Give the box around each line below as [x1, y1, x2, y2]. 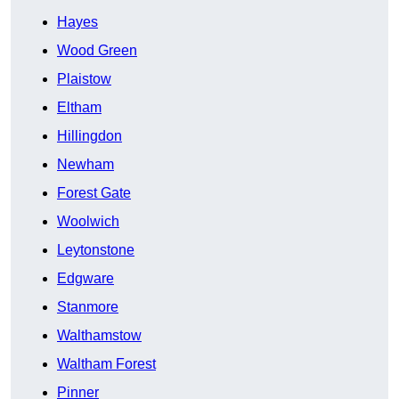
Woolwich [57, 214, 119, 230]
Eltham [57, 100, 102, 116]
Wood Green [57, 43, 137, 59]
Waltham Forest [57, 356, 156, 372]
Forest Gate [57, 185, 131, 201]
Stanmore [57, 299, 118, 315]
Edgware [57, 271, 114, 287]
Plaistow [57, 71, 111, 87]
